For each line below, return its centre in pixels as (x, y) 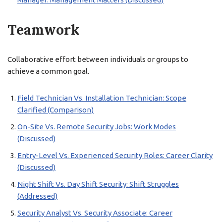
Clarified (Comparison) (55, 110)
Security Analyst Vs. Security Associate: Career (95, 213)
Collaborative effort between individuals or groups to (98, 59)
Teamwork (43, 30)
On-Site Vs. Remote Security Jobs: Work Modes (97, 127)
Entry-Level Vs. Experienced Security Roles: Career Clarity (115, 155)
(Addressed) (37, 196)
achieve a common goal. (48, 71)
